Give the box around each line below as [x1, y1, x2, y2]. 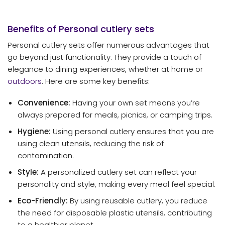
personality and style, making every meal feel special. [17, 179, 215, 190]
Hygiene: [17, 126, 51, 137]
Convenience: [17, 97, 70, 108]
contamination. [17, 150, 74, 161]
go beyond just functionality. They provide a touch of [8, 51, 201, 62]
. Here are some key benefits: [42, 75, 150, 86]
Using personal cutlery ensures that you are [50, 126, 214, 137]
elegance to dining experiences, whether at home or [8, 63, 203, 74]
